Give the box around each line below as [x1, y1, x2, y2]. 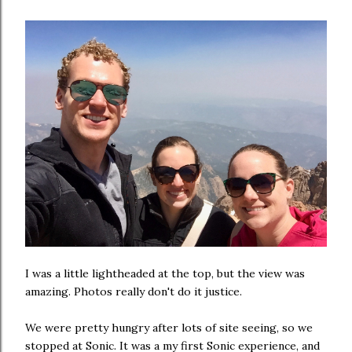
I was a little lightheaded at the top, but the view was [25, 266, 305, 281]
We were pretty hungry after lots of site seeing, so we [25, 321, 313, 335]
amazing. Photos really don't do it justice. [25, 284, 242, 299]
